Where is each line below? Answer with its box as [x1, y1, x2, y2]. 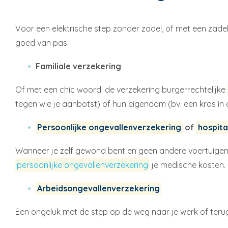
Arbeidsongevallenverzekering [37, 183, 160, 193]
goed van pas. [15, 38, 69, 48]
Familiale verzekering [36, 61, 121, 71]
